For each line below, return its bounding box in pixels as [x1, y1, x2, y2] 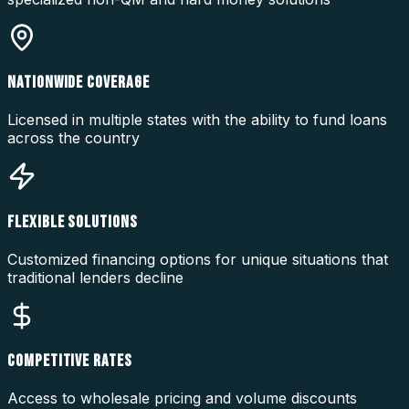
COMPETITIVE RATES [7, 351, 132, 372]
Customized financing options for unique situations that [7, 249, 388, 268]
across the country [7, 129, 140, 148]
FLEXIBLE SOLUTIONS [7, 211, 138, 233]
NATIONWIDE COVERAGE [7, 72, 150, 94]
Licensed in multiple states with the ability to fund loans [7, 110, 387, 130]
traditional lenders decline [7, 267, 184, 287]
